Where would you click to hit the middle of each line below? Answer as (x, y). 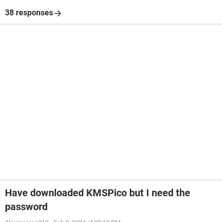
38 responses (29, 13)
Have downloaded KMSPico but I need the (98, 193)
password (26, 207)
